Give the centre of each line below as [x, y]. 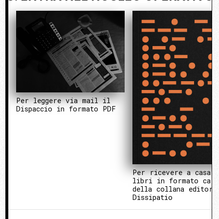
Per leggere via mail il [63, 100]
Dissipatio [153, 197]
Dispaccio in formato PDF [66, 109]
